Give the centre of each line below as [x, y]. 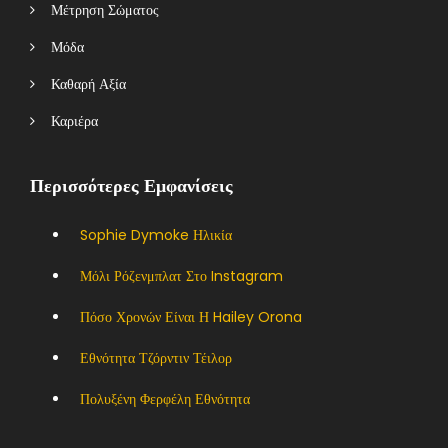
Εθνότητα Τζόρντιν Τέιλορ [156, 357]
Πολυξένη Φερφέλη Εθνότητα [165, 398]
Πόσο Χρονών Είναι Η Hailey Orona [191, 316]
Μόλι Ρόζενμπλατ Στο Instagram [181, 275]
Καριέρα [66, 120]
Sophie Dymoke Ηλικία [156, 234]
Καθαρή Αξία [80, 83]
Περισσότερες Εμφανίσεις [131, 185]
